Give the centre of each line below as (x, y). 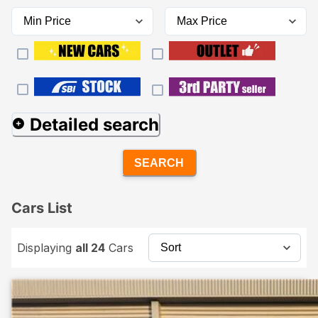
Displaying (46, 248)
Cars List (42, 208)
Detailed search (94, 125)
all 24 (90, 248)
